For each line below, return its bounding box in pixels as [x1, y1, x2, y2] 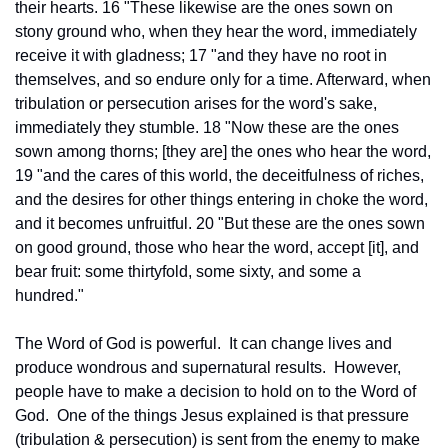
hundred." [15, 286, 84, 304]
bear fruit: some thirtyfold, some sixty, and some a [15, 262, 361, 280]
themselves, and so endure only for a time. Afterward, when [15, 70, 431, 88]
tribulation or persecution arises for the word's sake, [15, 94, 377, 112]
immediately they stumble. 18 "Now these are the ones [15, 118, 399, 136]
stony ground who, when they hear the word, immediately [15, 22, 417, 40]
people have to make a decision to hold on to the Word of [15, 382, 416, 400]
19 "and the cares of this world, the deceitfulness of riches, [15, 166, 424, 184]
